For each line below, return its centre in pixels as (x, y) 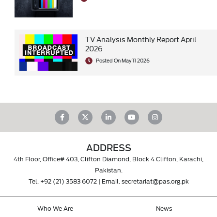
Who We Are (55, 208)
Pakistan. (108, 170)
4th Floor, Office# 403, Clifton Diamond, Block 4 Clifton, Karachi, (108, 159)
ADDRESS (108, 147)
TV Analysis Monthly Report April (141, 39)
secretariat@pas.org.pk (155, 181)
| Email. (109, 181)
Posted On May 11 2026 (122, 61)
